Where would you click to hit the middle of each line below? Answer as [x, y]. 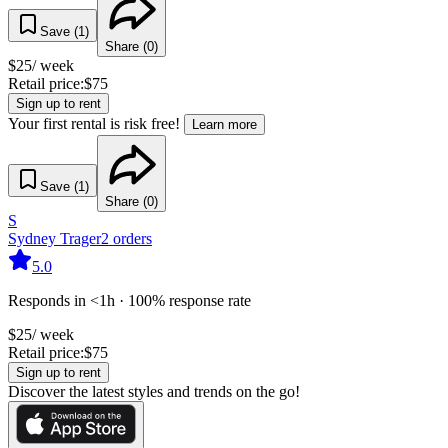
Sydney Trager [54, 238]
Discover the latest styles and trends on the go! [154, 391]
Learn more [224, 124]
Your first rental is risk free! [94, 123]
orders [132, 238]
